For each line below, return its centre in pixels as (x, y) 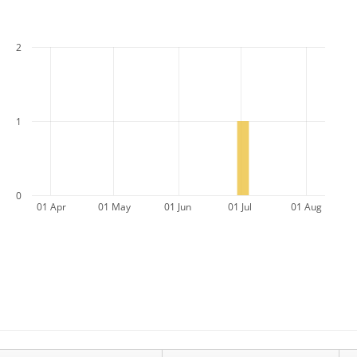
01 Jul (240, 206)
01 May (114, 206)
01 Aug (306, 206)
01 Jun (178, 206)
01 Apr (51, 206)
